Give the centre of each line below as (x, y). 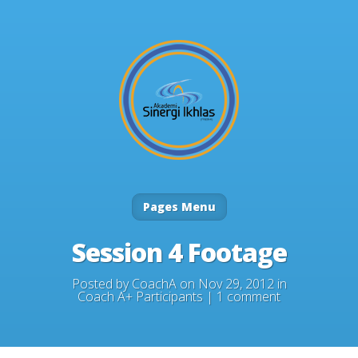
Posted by (101, 284)
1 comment (249, 296)
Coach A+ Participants (140, 296)
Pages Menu (179, 207)
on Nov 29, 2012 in (231, 284)
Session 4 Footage (179, 252)
